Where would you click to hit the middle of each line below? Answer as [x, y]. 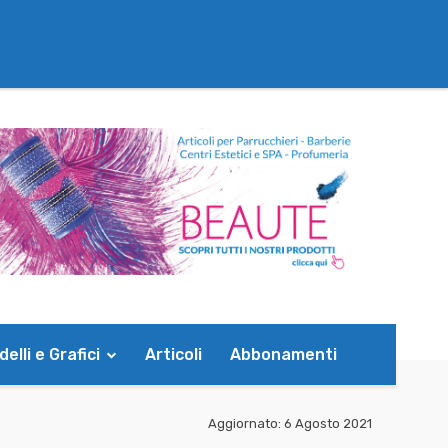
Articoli [173, 354]
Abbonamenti [283, 354]
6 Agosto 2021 [328, 423]
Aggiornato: [244, 423]
